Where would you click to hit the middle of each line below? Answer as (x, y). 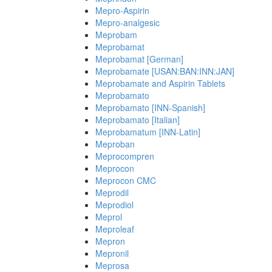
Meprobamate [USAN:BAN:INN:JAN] (165, 71)
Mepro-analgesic (127, 22)
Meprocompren (125, 156)
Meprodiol (114, 205)
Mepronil (112, 253)
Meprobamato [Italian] (138, 120)
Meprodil (112, 192)
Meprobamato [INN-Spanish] (150, 107)
